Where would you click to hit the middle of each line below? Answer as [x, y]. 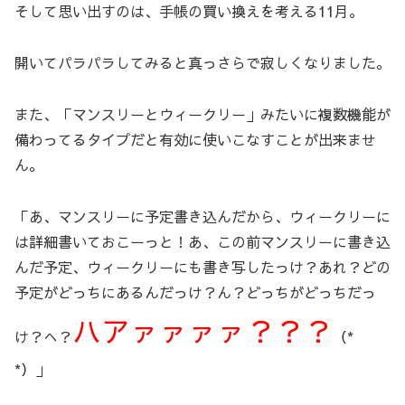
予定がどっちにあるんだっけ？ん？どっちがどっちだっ [195, 292]
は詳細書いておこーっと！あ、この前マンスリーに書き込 [202, 241]
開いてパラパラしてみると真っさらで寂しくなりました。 [202, 63]
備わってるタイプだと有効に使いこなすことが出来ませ [195, 139]
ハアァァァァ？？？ [202, 330]
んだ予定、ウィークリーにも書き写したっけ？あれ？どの [202, 266]
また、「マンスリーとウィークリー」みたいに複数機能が [202, 113]
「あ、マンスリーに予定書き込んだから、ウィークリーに [202, 216]
